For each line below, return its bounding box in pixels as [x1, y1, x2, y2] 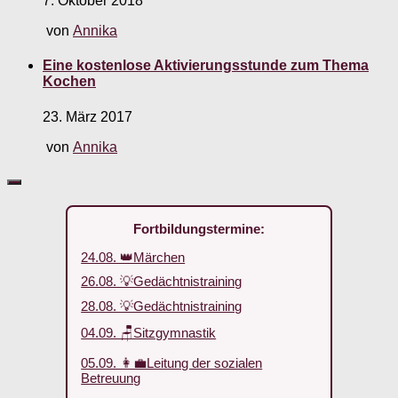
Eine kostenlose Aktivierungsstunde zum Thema [43, 58, 369, 74]
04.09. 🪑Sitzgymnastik [81, 324, 217, 340]
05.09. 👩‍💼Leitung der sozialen [81, 355, 263, 371]
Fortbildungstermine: [133, 220, 265, 236]
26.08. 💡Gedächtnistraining [81, 274, 243, 290]
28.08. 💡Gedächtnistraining [81, 298, 243, 314]
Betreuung [81, 370, 141, 386]
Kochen [43, 74, 96, 90]
